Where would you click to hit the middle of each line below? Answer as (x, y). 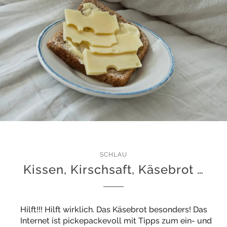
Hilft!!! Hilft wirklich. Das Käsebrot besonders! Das (114, 210)
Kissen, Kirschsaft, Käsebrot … (113, 169)
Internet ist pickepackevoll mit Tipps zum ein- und (116, 221)
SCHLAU (113, 155)
